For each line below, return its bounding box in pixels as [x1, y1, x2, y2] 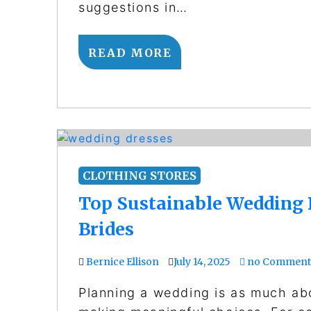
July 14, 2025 [174, 255, 230, 269]
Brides [78, 218, 134, 241]
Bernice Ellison [86, 255, 159, 269]
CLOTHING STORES [83, 169, 196, 183]
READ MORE [88, 45, 172, 60]
